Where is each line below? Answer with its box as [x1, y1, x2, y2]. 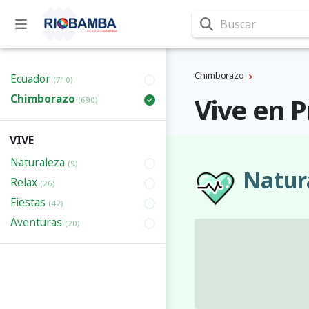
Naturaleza [10, 155, 68, 170]
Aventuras [10, 215, 65, 230]
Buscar [220, 17, 256, 32]
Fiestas [10, 195, 48, 210]
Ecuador [10, 72, 53, 86]
